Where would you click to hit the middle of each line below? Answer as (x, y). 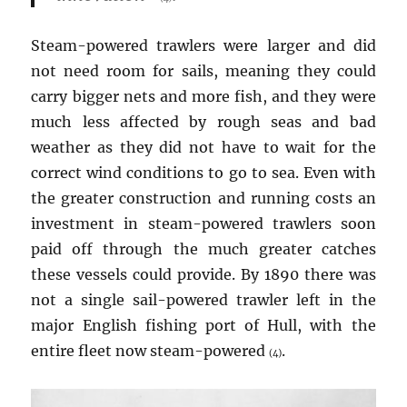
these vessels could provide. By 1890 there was (203, 274)
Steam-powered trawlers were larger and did (203, 45)
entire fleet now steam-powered (150, 350)
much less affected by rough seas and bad (203, 121)
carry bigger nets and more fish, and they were (203, 96)
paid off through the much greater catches (203, 248)
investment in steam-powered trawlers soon (203, 223)
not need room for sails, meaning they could (203, 70)
